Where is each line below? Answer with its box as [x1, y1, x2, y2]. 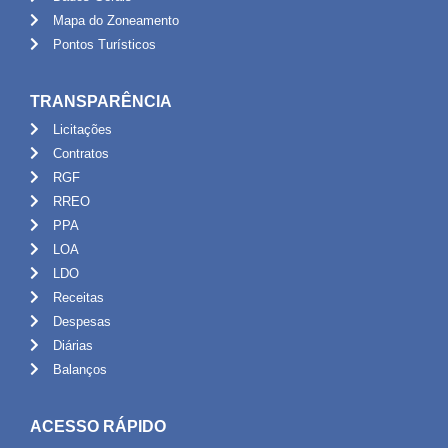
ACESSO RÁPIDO [30, 417, 166, 435]
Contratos [52, 145, 109, 161]
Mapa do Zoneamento [52, 12, 179, 28]
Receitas [52, 289, 104, 305]
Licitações [52, 121, 112, 137]
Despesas [52, 313, 111, 329]
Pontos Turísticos [52, 36, 156, 52]
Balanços [52, 361, 107, 377]
